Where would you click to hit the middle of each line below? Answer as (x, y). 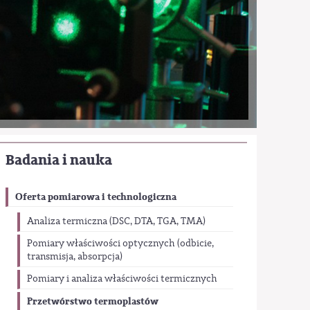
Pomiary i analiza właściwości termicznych (122, 279)
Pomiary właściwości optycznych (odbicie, (120, 244)
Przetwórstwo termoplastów (92, 302)
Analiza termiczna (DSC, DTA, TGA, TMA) (116, 221)
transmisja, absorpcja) (74, 257)
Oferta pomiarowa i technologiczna (96, 197)
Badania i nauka (59, 161)
